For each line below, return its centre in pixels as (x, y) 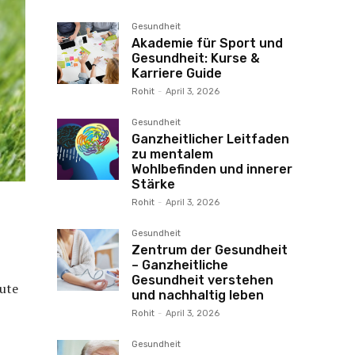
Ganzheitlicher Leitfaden (210, 139)
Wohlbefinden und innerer (212, 169)
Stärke (153, 184)
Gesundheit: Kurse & (196, 58)
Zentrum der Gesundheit (210, 250)
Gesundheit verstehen (202, 280)
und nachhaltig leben (198, 295)
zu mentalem (172, 154)
